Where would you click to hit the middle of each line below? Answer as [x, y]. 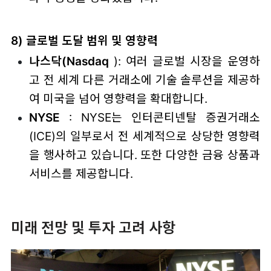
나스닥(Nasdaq [69, 61]
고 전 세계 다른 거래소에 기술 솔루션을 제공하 [145, 80]
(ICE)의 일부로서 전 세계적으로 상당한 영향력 [145, 136]
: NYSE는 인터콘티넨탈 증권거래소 [160, 118]
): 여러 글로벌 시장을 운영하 [184, 61]
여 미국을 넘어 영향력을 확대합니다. [118, 99]
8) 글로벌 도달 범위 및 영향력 [84, 40]
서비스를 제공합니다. [81, 174]
